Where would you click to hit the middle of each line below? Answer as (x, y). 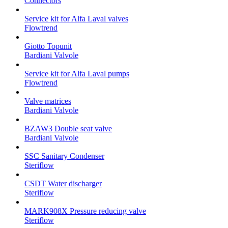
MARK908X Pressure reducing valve (85, 211)
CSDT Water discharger (63, 183)
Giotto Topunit (48, 46)
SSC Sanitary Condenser (64, 156)
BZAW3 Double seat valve (68, 128)
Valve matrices (48, 101)
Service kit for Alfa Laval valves (76, 18)
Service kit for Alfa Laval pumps (77, 73)
